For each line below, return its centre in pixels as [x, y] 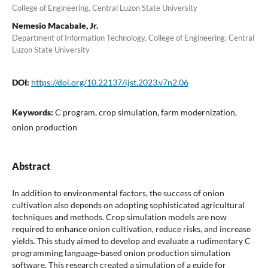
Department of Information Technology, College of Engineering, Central [133, 37]
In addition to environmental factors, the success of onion [118, 193]
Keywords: [33, 112]
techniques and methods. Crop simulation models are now [119, 217]
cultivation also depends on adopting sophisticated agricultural [128, 205]
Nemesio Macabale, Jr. [55, 25]
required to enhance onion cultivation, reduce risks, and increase [131, 229]
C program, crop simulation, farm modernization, [146, 112]
